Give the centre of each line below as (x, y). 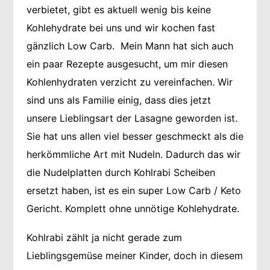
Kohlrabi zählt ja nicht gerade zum (104, 238)
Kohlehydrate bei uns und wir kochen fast (121, 28)
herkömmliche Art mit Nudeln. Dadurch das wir (133, 155)
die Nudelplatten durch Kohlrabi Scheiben (121, 173)
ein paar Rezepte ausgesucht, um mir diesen (127, 64)
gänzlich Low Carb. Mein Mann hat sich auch (130, 46)
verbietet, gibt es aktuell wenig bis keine (118, 10)
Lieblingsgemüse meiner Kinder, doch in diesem (134, 256)
